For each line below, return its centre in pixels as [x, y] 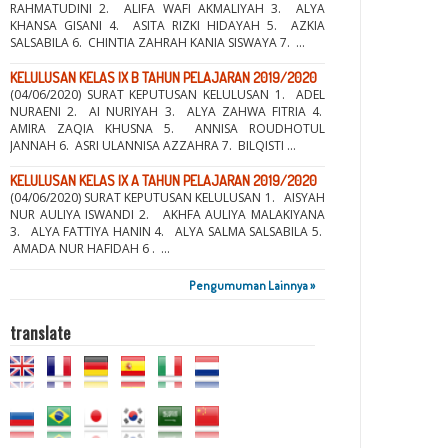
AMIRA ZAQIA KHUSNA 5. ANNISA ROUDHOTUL [167, 128]
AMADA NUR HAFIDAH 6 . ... [90, 248]
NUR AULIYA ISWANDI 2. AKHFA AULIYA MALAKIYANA [167, 214]
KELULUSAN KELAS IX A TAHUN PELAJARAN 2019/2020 [163, 180]
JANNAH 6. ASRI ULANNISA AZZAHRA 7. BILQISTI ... [153, 145]
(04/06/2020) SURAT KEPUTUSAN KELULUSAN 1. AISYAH [167, 197]
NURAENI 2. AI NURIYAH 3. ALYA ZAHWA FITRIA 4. [167, 111]
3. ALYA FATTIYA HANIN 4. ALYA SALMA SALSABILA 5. [167, 231]
